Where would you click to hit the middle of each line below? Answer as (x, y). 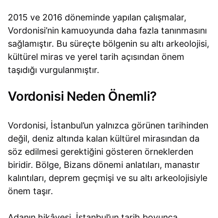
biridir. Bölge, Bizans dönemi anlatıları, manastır (104, 165)
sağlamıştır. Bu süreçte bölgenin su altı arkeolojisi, (109, 43)
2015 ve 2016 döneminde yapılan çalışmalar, (97, 17)
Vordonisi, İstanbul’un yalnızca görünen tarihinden (108, 126)
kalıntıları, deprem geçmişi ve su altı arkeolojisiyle (108, 178)
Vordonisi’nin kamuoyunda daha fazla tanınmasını (108, 30)
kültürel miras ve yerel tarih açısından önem (96, 56)
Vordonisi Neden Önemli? (82, 96)
